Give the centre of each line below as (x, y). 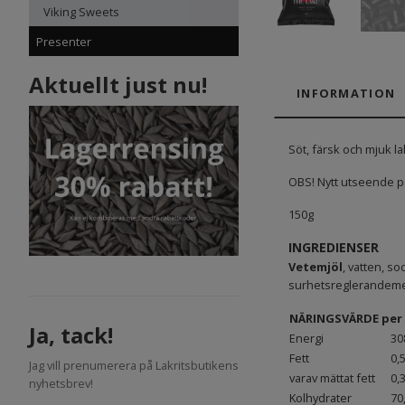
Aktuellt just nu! (118, 84)
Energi (306, 339)
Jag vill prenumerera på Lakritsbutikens (134, 365)
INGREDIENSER (334, 248)
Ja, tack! (71, 334)
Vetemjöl (316, 267)
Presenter (64, 41)
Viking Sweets (81, 11)
